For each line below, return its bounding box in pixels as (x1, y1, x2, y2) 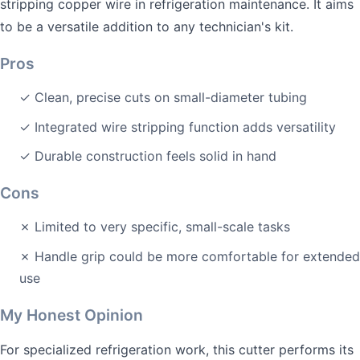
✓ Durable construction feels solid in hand (19, 148, 276, 165)
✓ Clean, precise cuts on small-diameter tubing (19, 88, 307, 105)
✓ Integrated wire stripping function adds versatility (19, 118, 336, 135)
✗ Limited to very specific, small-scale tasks (19, 219, 290, 235)
